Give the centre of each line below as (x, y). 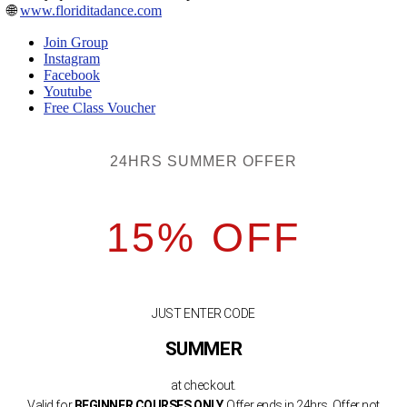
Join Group (76, 42)
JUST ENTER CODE (203, 314)
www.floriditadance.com (91, 10)
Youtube (68, 91)
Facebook (72, 74)
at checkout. (203, 385)
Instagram (72, 58)
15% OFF (203, 238)
